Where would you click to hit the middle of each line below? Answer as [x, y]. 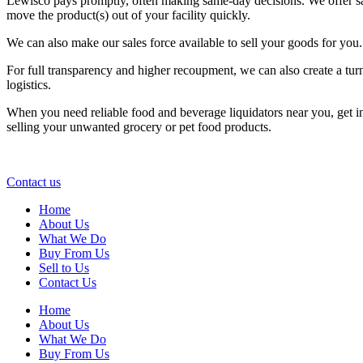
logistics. [29, 84]
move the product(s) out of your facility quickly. [128, 15]
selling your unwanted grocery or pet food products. [139, 126]
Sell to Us [64, 267]
